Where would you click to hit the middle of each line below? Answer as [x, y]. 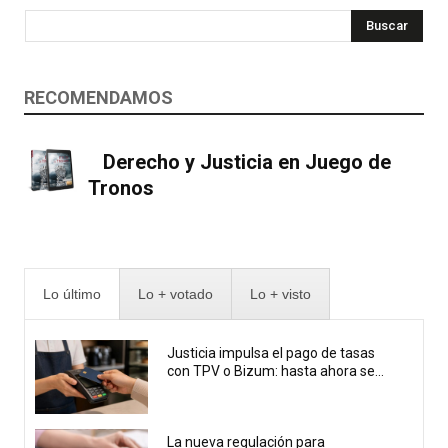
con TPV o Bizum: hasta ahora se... [276, 370]
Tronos [121, 187]
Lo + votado [175, 294]
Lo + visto [280, 294]
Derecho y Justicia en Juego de [247, 161]
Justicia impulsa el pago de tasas [271, 352]
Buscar [387, 25]
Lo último [72, 294]
